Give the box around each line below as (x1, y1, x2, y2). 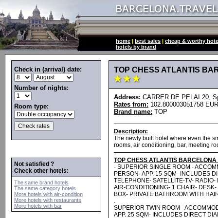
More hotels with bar (14, 203, 62, 209)
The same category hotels (14, 185, 76, 191)
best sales (135, 38, 161, 44)
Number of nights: (14, 84, 69, 91)
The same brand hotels (14, 180, 69, 185)
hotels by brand (116, 44, 156, 50)
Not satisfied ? (14, 161, 54, 167)
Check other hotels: (14, 167, 69, 174)
